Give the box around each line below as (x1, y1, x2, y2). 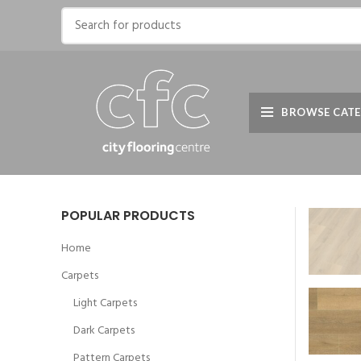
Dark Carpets (73, 322, 135, 340)
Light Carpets (73, 294, 137, 313)
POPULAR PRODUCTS (61, 206, 195, 225)
